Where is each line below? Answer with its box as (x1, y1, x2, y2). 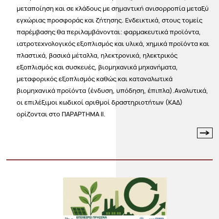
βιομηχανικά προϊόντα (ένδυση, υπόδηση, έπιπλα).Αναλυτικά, (17, 86, 209, 95)
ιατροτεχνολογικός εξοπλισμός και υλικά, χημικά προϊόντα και (17, 39, 210, 48)
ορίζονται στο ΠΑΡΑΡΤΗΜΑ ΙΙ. (17, 109, 106, 119)
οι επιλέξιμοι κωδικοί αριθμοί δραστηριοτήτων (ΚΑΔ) (17, 98, 183, 107)
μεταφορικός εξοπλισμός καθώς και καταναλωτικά (17, 74, 173, 84)
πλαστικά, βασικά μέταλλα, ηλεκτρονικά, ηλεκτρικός (17, 51, 178, 60)
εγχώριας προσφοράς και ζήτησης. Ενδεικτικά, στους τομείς (17, 16, 203, 25)
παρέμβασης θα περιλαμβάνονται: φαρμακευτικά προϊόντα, (17, 27, 201, 37)
